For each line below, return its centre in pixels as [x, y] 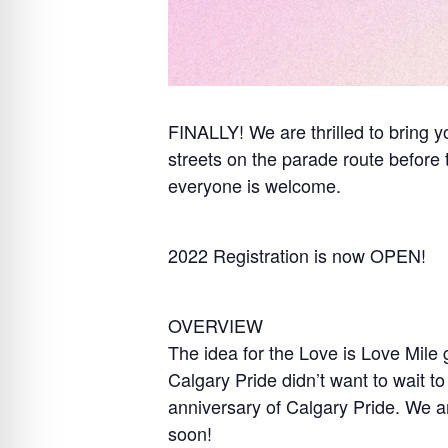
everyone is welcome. [254, 185]
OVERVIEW [215, 325]
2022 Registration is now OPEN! [297, 255]
